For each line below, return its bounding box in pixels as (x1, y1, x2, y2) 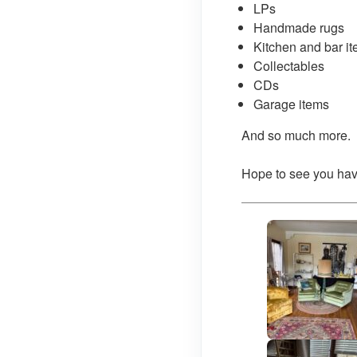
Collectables (253, 57, 324, 75)
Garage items (253, 95, 329, 113)
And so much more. (241, 126, 351, 144)
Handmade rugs (253, 18, 344, 37)
